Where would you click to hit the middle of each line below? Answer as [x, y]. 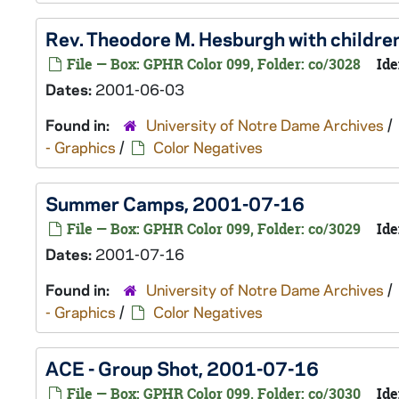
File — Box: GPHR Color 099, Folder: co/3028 [212, 64]
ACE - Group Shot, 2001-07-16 [182, 368]
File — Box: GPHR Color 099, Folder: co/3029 [212, 229]
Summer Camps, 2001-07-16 [175, 203]
